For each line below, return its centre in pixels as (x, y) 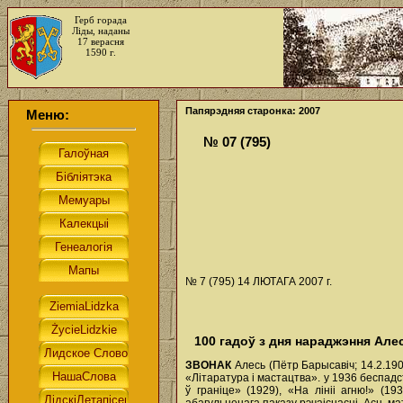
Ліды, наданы (100, 31)
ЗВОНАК (210, 365)
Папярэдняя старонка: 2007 (253, 111)
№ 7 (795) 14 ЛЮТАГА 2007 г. (259, 282)
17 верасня (100, 41)
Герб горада (100, 20)
